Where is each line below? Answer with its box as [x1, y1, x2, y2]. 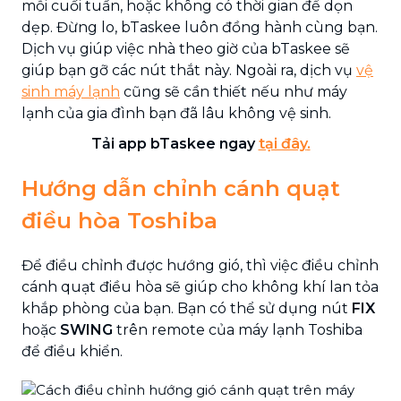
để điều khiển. [21, 342, 123, 360]
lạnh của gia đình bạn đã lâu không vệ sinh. [21, 104, 331, 122]
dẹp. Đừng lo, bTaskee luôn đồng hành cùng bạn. [21, 18, 378, 36]
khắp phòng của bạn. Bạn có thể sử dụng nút [21, 299, 352, 317]
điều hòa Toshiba [21, 207, 218, 234]
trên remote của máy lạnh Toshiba [116, 320, 363, 338]
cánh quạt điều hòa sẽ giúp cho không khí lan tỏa [21, 277, 379, 295]
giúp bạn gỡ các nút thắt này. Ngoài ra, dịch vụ [21, 61, 356, 79]
